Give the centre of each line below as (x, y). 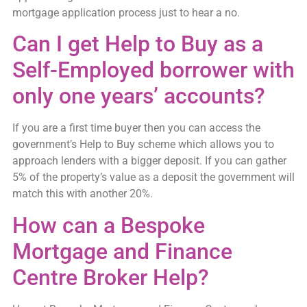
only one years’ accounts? (138, 96)
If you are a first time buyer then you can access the (136, 128)
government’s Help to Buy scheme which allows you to (143, 145)
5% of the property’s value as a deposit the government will (153, 177)
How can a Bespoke (108, 225)
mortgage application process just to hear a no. (126, 12)
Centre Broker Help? (110, 277)
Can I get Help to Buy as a (137, 44)
